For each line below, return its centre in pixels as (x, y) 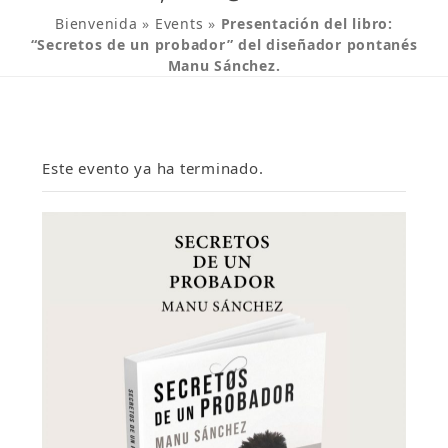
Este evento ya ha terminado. (153, 167)
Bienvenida (96, 23)
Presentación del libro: (306, 23)
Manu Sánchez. (224, 65)
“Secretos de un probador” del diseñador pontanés (224, 44)
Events (179, 23)
